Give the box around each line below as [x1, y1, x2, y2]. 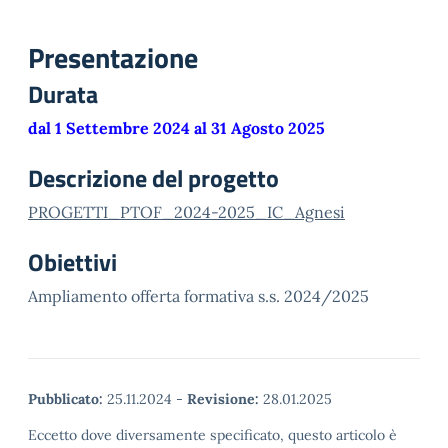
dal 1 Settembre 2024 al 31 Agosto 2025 [28, 118, 325, 138]
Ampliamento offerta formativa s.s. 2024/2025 [28, 286, 369, 306]
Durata [28, 76, 98, 112]
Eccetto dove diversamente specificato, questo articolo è [28, 426, 397, 444]
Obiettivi [28, 244, 117, 280]
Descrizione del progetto [28, 160, 279, 196]
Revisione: [187, 390, 259, 408]
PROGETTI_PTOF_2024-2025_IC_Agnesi [28, 202, 345, 222]
